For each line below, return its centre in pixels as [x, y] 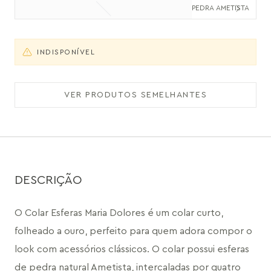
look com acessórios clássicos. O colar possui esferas [132, 249]
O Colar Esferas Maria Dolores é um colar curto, [119, 213]
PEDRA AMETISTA [220, 8]
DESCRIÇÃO [48, 180]
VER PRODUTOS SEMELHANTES [135, 95]
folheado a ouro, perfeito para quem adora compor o [133, 231]
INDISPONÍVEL [66, 52]
